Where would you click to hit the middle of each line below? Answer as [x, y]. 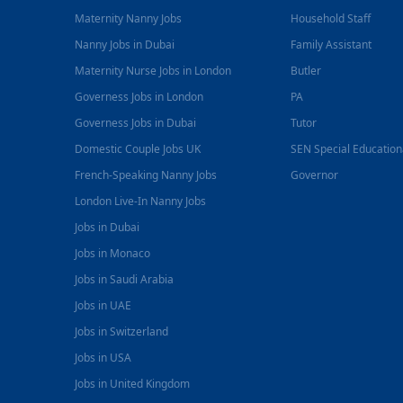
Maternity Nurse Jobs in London [153, 71]
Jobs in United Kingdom [133, 384]
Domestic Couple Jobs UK [138, 149]
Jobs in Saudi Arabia [125, 279]
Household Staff [331, 18]
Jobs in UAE [103, 305]
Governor [315, 175]
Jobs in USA [103, 358]
